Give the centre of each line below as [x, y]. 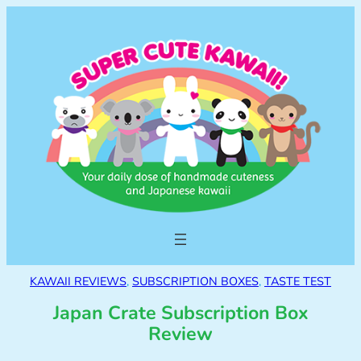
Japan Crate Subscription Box [180, 313]
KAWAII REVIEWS [78, 282]
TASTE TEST [298, 282]
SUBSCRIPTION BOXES [195, 282]
